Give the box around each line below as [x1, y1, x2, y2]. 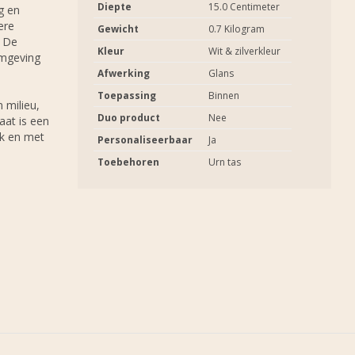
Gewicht [97, 22, 139, 36]
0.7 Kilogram [208, 22, 265, 36]
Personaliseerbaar [97, 133, 193, 147]
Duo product [97, 111, 160, 124]
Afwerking [97, 67, 150, 80]
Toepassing [97, 89, 156, 102]
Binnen [208, 89, 239, 102]
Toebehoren [97, 155, 159, 169]
